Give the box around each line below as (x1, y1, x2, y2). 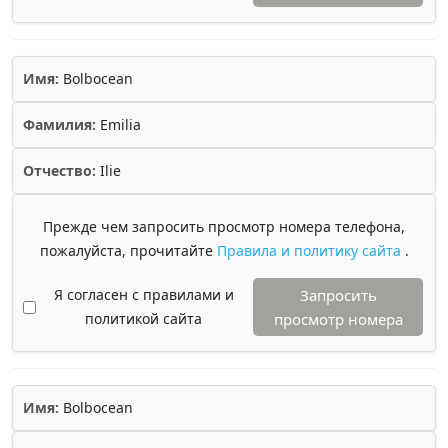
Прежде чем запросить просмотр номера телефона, (43, 217, 405, 236)
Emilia (96, 115, 141, 134)
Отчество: (23, 161, 96, 180)
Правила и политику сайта (216, 241, 405, 260)
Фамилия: (23, 115, 96, 134)
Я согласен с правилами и (53, 285, 234, 304)
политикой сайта (85, 309, 202, 328)
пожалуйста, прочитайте (39, 241, 217, 260)
